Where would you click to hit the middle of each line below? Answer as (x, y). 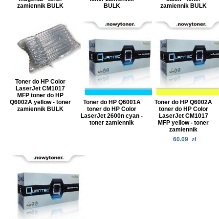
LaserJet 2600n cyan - (112, 116)
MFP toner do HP (41, 95)
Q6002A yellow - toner (41, 102)
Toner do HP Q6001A (112, 102)
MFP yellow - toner (184, 123)
